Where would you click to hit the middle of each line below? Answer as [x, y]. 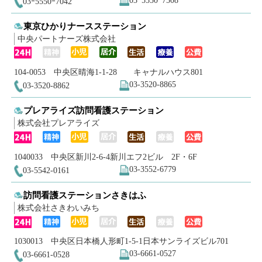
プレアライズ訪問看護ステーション [94, 111]
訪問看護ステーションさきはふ [85, 195]
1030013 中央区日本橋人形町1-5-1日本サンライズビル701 [121, 242]
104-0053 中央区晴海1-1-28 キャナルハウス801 [108, 73]
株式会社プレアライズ [58, 123]
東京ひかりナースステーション [85, 26]
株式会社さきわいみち [58, 208]
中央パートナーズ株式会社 [66, 39]
